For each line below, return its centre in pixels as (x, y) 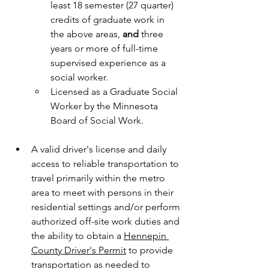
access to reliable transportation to (105, 164)
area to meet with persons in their (102, 192)
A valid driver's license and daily (99, 149)
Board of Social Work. (97, 120)
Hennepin (145, 236)
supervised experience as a (108, 63)
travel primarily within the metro (98, 178)
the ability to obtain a (77, 236)
